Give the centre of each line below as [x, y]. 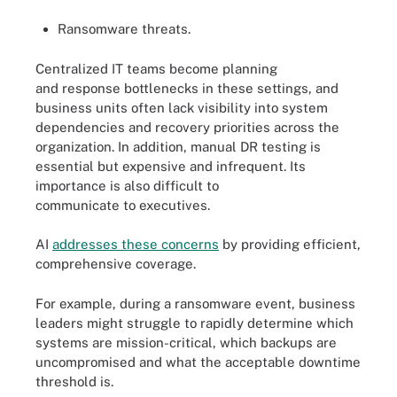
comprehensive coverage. [116, 264]
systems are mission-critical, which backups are [186, 342]
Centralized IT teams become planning [156, 68]
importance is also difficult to [127, 185]
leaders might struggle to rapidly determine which [195, 323]
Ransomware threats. [124, 29]
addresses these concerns [136, 244]
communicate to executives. [123, 205]
